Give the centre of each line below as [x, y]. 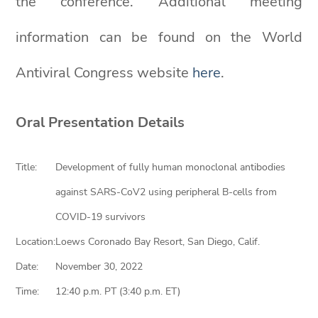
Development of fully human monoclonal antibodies [171, 167]
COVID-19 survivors [101, 217]
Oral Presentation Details [100, 122]
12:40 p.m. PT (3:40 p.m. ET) [118, 291]
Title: [27, 167]
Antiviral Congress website [104, 73]
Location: [36, 242]
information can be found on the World [159, 37]
